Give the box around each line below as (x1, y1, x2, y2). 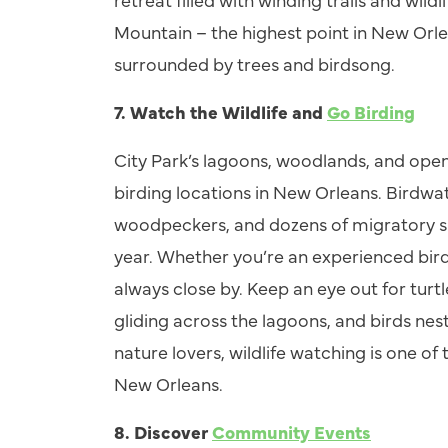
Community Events (212, 419, 371, 444)
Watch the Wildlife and (130, 99, 327, 124)
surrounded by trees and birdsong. (114, 51, 395, 76)
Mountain (114, 19, 196, 44)
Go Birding (327, 99, 415, 124)
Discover (134, 419, 212, 444)
